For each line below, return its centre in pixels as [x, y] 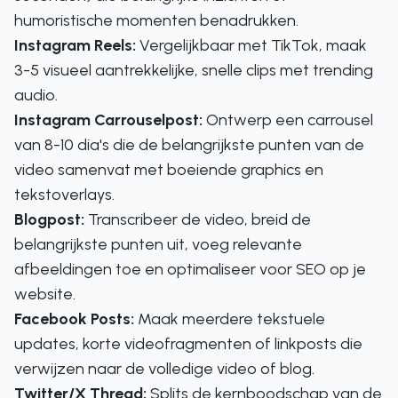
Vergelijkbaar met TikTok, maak [251, 45]
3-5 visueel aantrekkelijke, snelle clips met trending [194, 70]
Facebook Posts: [74, 319]
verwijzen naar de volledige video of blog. [164, 369]
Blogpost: [49, 219]
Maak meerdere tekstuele [230, 319]
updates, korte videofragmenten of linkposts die [188, 344]
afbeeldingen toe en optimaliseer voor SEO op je [190, 269]
